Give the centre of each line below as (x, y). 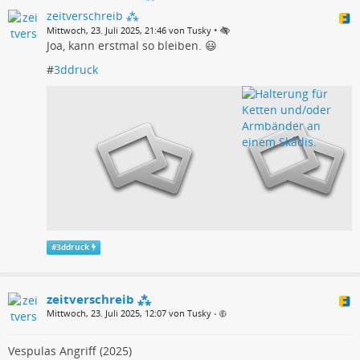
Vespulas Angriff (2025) (70, 350)
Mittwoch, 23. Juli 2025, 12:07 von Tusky (129, 313)
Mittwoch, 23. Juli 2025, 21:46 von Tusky (129, 30)
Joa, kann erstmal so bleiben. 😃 (132, 45)
